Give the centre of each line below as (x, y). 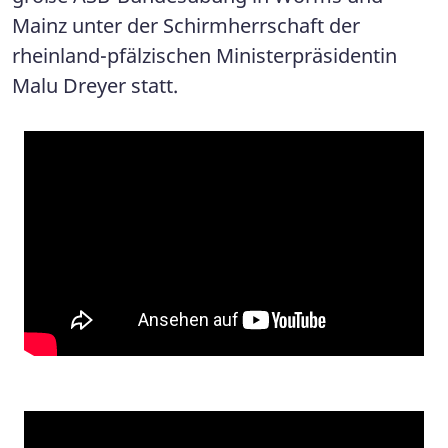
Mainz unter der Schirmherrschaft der (186, 26)
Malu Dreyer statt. (95, 86)
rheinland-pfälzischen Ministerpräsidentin (204, 56)
